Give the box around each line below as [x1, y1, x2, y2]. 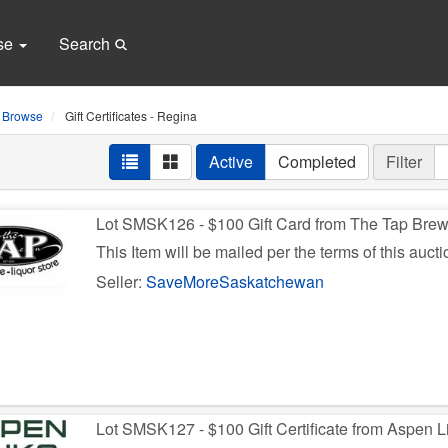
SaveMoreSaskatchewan [146, 270, 325, 293]
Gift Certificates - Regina [61, 107, 197, 124]
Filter [386, 150, 422, 173]
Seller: [96, 270, 147, 293]
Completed [278, 150, 356, 173]
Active [209, 150, 253, 173]
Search [58, 32, 114, 55]
